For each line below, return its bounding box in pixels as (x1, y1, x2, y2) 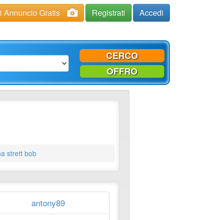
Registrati (92, 7, 125, 18)
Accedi (139, 7, 164, 18)
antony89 (31, 196, 65, 209)
